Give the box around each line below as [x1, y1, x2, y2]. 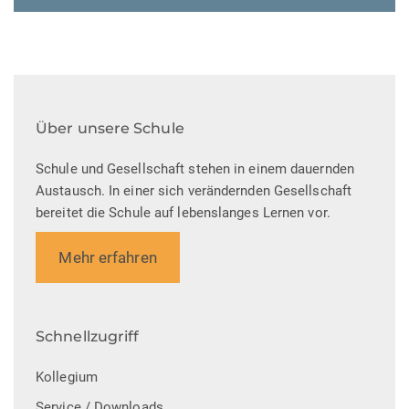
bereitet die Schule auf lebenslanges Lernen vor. [36, 204, 330, 222]
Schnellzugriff [36, 327, 140, 345]
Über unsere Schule [36, 120, 184, 138]
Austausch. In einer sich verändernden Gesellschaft [36, 183, 352, 200]
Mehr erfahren [58, 247, 157, 267]
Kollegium [36, 368, 98, 385]
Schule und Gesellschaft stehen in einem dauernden [36, 161, 354, 178]
